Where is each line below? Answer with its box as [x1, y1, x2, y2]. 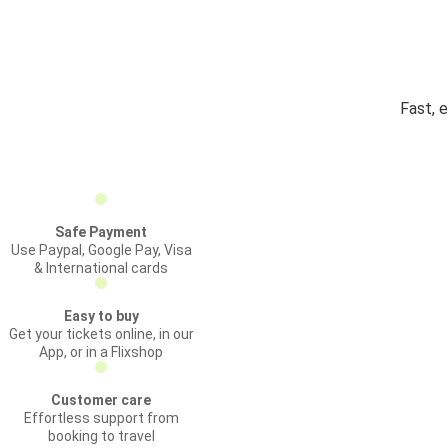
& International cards [34, 260, 168, 276]
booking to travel [47, 428, 155, 444]
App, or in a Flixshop [39, 344, 163, 360]
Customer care [51, 392, 151, 408]
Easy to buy [63, 308, 139, 324]
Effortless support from [23, 410, 179, 426]
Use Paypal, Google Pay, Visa [10, 242, 192, 258]
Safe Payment [55, 224, 147, 240]
